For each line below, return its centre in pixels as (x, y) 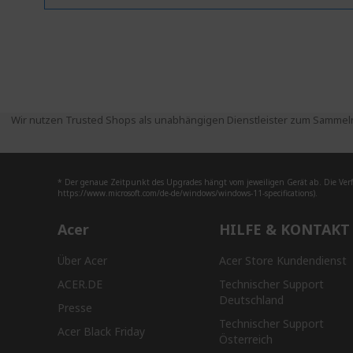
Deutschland (251, 300)
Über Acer (82, 261)
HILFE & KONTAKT (284, 230)
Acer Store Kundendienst (282, 261)
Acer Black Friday (101, 332)
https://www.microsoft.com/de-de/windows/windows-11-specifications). (188, 193)
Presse (75, 308)
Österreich (245, 340)
